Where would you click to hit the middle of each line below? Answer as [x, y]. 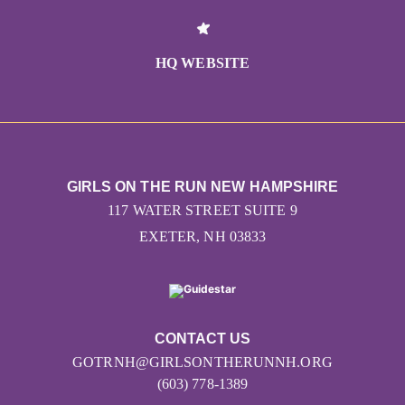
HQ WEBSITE [202, 63]
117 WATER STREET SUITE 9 [202, 211]
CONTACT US [202, 339]
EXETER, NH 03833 [202, 237]
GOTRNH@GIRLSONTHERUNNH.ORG [202, 363]
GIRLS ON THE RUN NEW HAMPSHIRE [202, 187]
